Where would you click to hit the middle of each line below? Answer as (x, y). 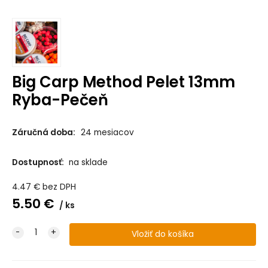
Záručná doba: (43, 133)
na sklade (88, 162)
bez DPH (59, 187)
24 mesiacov (107, 133)
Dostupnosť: (39, 162)
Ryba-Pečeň (60, 100)
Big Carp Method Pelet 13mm (123, 82)
